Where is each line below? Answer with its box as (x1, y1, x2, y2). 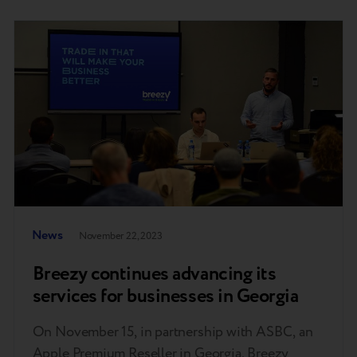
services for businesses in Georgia (32, 282, 299, 311)
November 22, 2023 (78, 228, 163, 243)
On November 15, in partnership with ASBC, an (32, 321, 313, 342)
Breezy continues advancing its (32, 260, 277, 288)
